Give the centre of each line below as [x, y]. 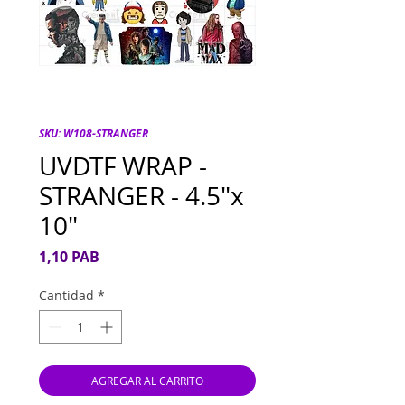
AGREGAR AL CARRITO [147, 381]
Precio [121, 256]
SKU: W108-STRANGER [94, 134]
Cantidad [66, 296]
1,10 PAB [69, 257]
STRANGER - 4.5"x [141, 196]
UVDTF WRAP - [123, 166]
